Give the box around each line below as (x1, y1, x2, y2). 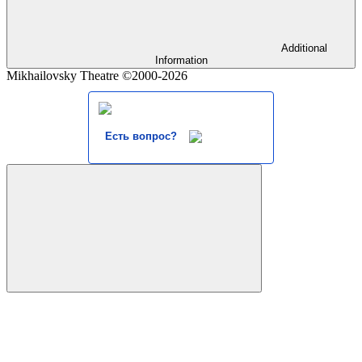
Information (154, 53, 208, 66)
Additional (280, 41, 327, 54)
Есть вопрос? (104, 129, 177, 142)
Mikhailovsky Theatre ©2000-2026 (6, 68, 187, 82)
